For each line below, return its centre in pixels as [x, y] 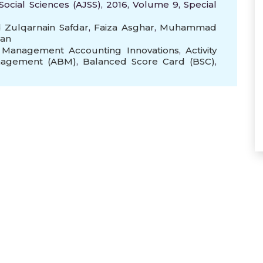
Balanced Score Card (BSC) [149, 61]
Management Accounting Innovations [90, 50]
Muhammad [188, 27]
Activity [201, 50]
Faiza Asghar [124, 27]
